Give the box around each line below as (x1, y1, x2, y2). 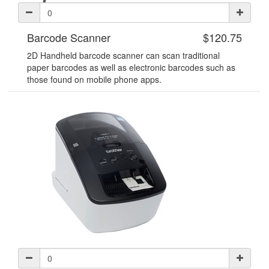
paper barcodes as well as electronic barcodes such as (27, 61, 235, 74)
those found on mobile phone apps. (27, 73, 162, 86)
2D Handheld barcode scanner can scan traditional (27, 49, 220, 62)
